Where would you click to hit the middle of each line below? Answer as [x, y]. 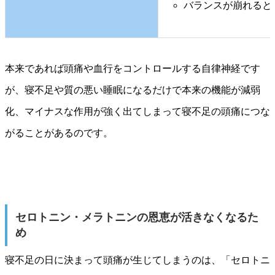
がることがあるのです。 [59, 133]
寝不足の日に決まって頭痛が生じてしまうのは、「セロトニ [137, 260]
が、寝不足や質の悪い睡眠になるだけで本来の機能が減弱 [133, 90]
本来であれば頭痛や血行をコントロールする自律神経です [133, 69]
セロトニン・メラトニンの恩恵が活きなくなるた [137, 218]
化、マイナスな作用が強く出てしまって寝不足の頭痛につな [137, 112]
